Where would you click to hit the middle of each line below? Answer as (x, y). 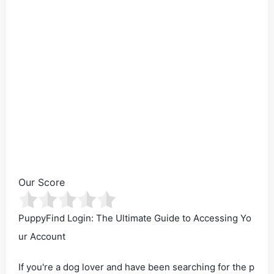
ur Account (42, 236)
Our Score (42, 182)
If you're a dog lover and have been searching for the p (136, 267)
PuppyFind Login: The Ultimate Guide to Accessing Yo (135, 218)
